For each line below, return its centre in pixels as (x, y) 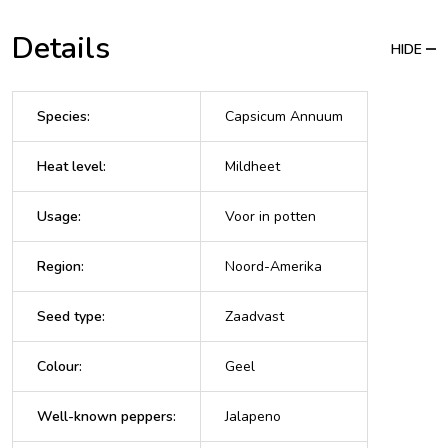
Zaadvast (254, 316)
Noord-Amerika (273, 266)
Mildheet (252, 166)
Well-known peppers (105, 416)
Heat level (70, 166)
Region (59, 266)
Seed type (69, 316)
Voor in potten (270, 216)
